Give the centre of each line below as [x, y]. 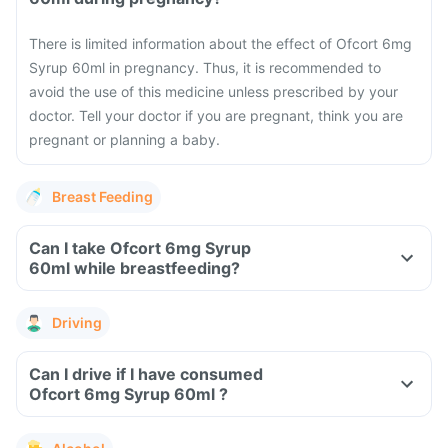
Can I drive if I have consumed [146, 374]
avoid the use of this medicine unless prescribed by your [213, 91]
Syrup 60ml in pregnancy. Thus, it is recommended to [205, 67]
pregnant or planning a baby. [124, 139]
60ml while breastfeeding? [157, 268]
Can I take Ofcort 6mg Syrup [140, 248]
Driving [77, 322]
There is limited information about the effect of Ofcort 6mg [220, 43]
